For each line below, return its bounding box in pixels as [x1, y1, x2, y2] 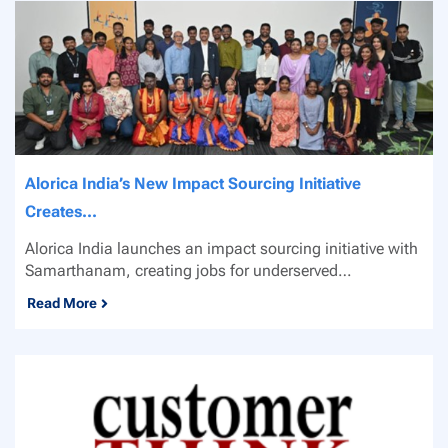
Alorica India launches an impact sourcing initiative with [25, 238, 418, 258]
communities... [25, 282, 132, 302]
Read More [27, 294, 97, 311]
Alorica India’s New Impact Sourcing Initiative [25, 173, 361, 193]
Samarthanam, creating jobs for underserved [25, 260, 338, 280]
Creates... [25, 201, 97, 221]
